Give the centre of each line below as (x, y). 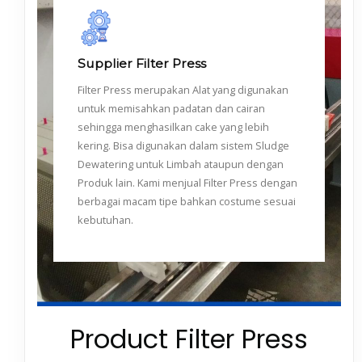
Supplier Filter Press (142, 63)
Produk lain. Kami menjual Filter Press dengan (187, 182)
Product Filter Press (189, 339)
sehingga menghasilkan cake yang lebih (173, 126)
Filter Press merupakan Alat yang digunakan (183, 89)
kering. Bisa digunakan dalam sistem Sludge (183, 145)
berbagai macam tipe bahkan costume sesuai (187, 201)
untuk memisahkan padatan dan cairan (171, 108)
